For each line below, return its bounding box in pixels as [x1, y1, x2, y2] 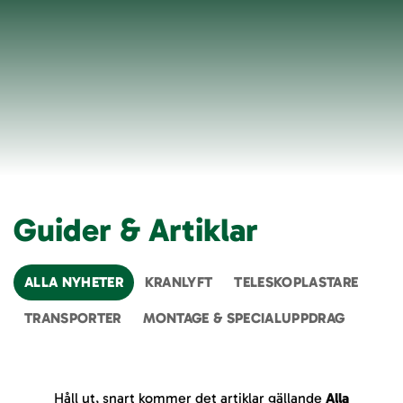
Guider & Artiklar [13, 210, 258, 249]
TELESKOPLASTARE [234, 273, 359, 291]
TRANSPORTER [24, 309, 121, 327]
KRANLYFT [144, 273, 213, 291]
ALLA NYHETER [24, 273, 123, 291]
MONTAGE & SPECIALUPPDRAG [142, 309, 345, 327]
